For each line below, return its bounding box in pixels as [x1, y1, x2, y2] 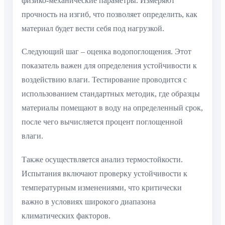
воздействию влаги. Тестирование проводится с [22, 75, 187, 84]
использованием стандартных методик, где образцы [22, 89, 200, 98]
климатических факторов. [22, 211, 110, 220]
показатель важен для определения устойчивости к [22, 61, 197, 70]
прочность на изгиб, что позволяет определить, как [22, 10, 197, 19]
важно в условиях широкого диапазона [22, 197, 156, 206]
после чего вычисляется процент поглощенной [22, 118, 183, 127]
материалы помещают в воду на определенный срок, [22, 103, 203, 113]
